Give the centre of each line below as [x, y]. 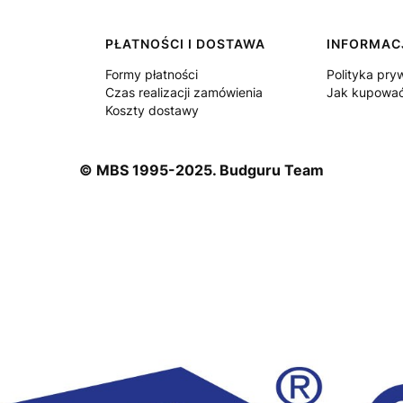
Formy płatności [151, 75]
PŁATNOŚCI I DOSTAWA [185, 44]
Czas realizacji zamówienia [184, 93]
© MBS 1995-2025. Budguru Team [201, 170]
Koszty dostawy [152, 111]
